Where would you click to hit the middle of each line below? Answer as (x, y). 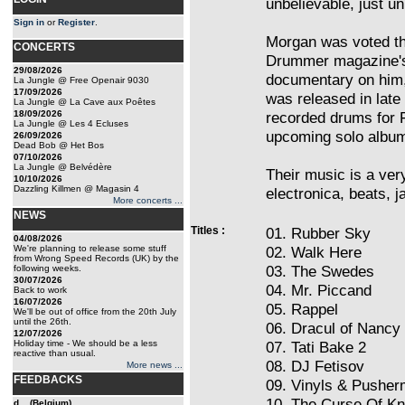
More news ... (155, 365)
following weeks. (47, 268)
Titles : (208, 231)
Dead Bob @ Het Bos (59, 145)
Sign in (29, 22)
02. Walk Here (314, 252)
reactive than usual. (55, 353)
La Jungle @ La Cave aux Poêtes (85, 102)
